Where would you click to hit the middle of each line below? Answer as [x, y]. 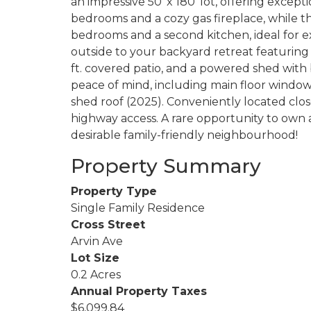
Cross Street [108, 224]
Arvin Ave [97, 241]
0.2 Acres [96, 274]
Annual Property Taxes [139, 291]
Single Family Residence [138, 208]
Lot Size [95, 258]
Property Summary [166, 166]
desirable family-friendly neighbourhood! [184, 135]
